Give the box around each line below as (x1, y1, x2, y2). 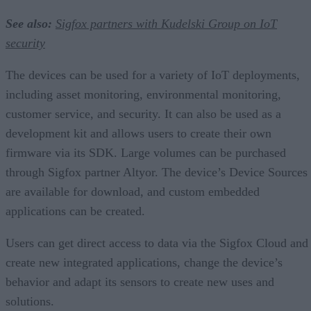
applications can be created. (6, 203, 145, 218)
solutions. (6, 294, 54, 308)
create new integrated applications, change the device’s (6, 255, 283, 269)
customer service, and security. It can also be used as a (6, 106, 281, 121)
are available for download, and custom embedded (6, 184, 260, 199)
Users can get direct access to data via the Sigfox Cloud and (6, 235, 308, 250)
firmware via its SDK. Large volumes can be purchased (6, 145, 286, 160)
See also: (6, 16, 52, 31)
